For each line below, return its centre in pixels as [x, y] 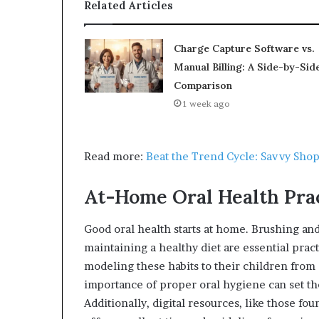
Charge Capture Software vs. [244, 49]
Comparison [203, 86]
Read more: [114, 157]
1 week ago [206, 104]
